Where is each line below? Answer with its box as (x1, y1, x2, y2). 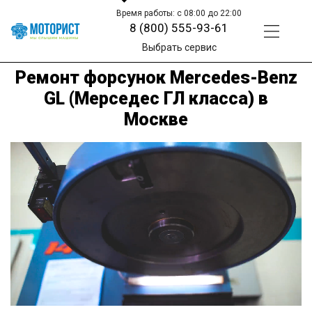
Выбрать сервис (141, 42, 217, 53)
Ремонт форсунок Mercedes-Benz (15, 67, 297, 88)
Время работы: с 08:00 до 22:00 (116, 8, 242, 18)
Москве (124, 109, 188, 130)
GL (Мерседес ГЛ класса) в (44, 88, 268, 109)
